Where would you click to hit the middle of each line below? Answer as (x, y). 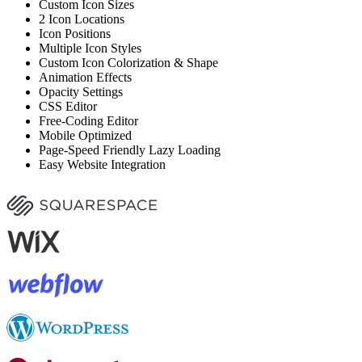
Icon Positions (75, 33)
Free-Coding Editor (88, 120)
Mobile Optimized (85, 135)
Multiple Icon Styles (90, 48)
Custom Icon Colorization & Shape (128, 62)
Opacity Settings (81, 91)
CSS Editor (68, 106)
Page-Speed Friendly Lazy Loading (130, 149)
